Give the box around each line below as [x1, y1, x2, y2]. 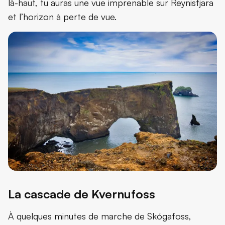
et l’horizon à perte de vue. [8, 11, 117, 22]
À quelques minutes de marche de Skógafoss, [8, 210, 191, 221]
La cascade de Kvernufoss [8, 186, 155, 201]
